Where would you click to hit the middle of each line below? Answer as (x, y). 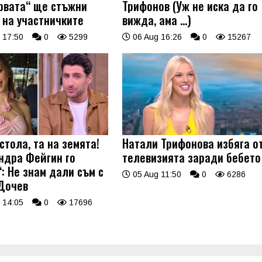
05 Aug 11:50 (156, 174)
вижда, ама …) (157, 20)
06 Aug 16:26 (156, 37)
